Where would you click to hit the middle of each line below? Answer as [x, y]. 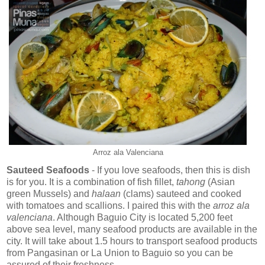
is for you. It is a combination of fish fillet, [91, 182]
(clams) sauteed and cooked [181, 193]
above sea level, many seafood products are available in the [132, 229]
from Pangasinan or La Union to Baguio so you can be [120, 253]
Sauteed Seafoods [48, 170]
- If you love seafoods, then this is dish [170, 170]
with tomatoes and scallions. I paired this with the [110, 205]
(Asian [221, 182]
